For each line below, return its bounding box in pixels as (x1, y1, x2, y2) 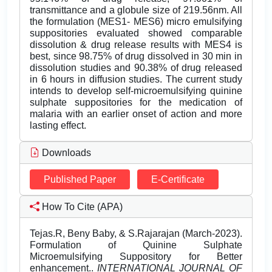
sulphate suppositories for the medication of (30, 97, 242, 108)
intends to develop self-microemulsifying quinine (30, 86, 242, 97)
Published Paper (44, 174, 116, 185)
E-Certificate (151, 174, 205, 185)
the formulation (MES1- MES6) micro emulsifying (30, 16, 242, 27)
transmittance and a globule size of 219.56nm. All (30, 5, 242, 16)
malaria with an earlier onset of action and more (30, 109, 242, 120)
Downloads (39, 148, 91, 158)
